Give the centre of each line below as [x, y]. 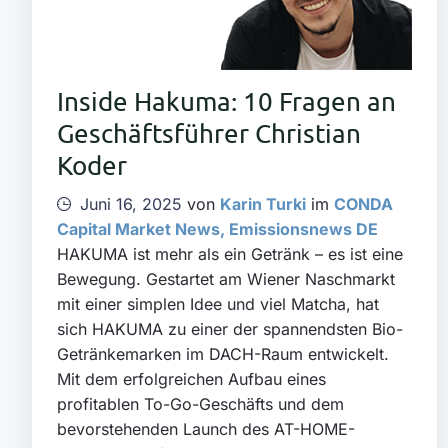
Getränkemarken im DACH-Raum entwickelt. [223, 354]
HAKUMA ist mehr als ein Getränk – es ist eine [230, 254]
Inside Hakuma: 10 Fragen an [226, 102]
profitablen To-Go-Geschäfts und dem [200, 404]
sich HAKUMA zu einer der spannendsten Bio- [230, 329]
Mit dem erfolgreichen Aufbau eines [191, 379]
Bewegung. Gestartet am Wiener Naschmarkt [226, 279]
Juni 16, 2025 [131, 204]
